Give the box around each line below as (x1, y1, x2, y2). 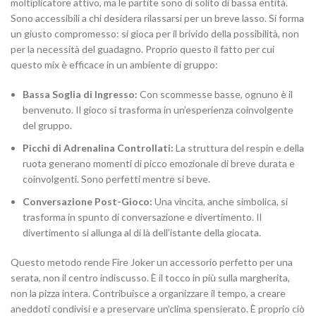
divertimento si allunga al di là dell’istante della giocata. (23, 226, 261, 239)
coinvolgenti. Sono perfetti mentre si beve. (23, 173, 210, 186)
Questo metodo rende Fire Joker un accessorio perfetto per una (11, 256, 293, 269)
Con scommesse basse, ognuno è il (138, 88, 293, 101)
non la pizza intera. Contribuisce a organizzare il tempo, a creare (11, 287, 286, 300)
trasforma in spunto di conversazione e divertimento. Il (23, 211, 262, 224)
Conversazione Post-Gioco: (23, 195, 152, 208)
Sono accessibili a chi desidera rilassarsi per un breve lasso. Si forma (11, 12, 304, 25)
